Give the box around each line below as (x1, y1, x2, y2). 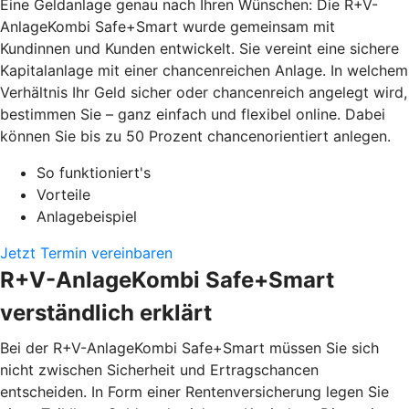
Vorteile (37, 184, 90, 204)
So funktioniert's (37, 163, 151, 182)
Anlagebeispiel (37, 206, 137, 225)
